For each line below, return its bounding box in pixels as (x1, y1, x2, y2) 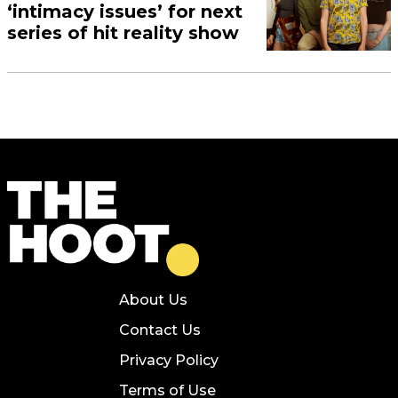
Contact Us (119, 321, 201, 338)
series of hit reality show (7, 21, 240, 44)
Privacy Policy (119, 351, 219, 369)
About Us (119, 291, 187, 308)
